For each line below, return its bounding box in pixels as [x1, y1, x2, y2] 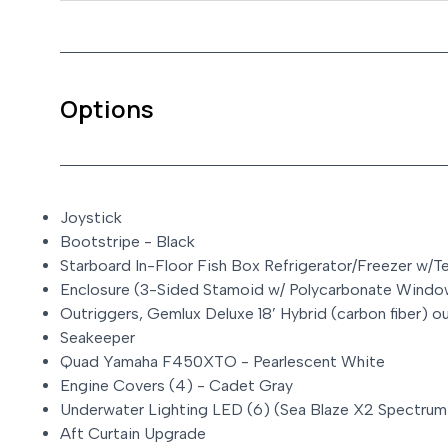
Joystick [60, 208, 122, 228]
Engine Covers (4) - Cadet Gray [60, 376, 293, 396]
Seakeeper [60, 328, 135, 348]
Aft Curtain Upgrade [60, 424, 206, 444]
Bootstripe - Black [60, 232, 195, 252]
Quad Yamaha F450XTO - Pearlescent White [60, 352, 385, 372]
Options [60, 92, 154, 126]
